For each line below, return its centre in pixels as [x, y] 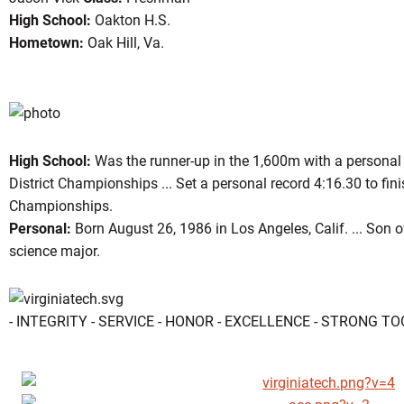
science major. [54, 251]
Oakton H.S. [130, 20]
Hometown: [46, 43]
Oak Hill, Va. [124, 43]
